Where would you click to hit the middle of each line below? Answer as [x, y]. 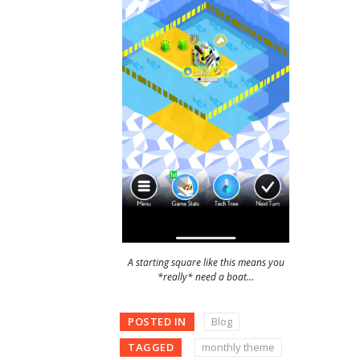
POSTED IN [157, 321]
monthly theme [238, 347]
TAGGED [151, 347]
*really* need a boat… [206, 277]
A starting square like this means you [206, 263]
